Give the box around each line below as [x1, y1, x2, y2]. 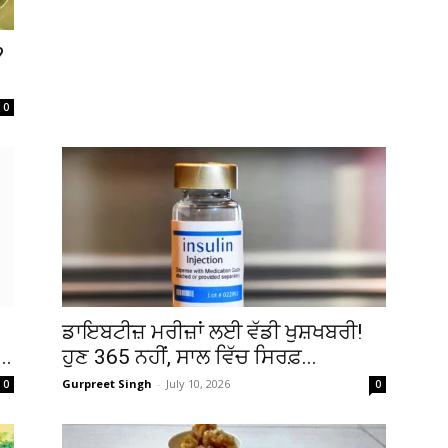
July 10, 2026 [166, 376, 230, 391]
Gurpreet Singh [62, 376, 152, 391]
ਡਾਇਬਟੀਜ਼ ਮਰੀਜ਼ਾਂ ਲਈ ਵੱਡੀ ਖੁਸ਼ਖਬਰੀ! [62, 320, 362, 344]
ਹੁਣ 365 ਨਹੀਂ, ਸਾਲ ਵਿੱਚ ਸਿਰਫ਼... [62, 345, 317, 369]
